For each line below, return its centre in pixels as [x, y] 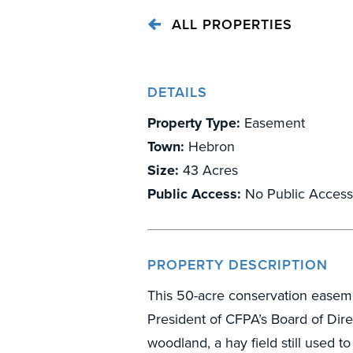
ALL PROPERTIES [230, 24]
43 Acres [208, 170]
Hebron [210, 146]
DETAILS [177, 92]
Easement [273, 123]
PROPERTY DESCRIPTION [238, 264]
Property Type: [194, 123]
